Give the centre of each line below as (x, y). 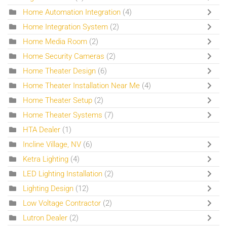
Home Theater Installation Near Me (81, 85)
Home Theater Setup (58, 100)
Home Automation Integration (72, 12)
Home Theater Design (59, 71)
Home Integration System (65, 27)
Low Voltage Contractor (62, 203)
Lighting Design (49, 188)
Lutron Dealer (45, 218)
